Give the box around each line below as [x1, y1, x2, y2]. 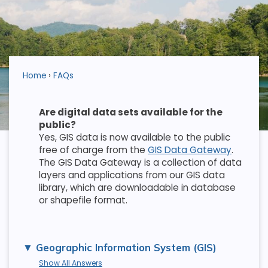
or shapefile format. [38, 194, 127, 207]
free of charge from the [38, 144, 148, 157]
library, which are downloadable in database [38, 181, 236, 194]
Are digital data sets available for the [38, 106, 223, 119]
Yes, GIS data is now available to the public [38, 131, 230, 144]
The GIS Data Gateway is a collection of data [38, 156, 242, 169]
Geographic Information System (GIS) [32, 241, 217, 254]
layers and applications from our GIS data [38, 169, 225, 182]
